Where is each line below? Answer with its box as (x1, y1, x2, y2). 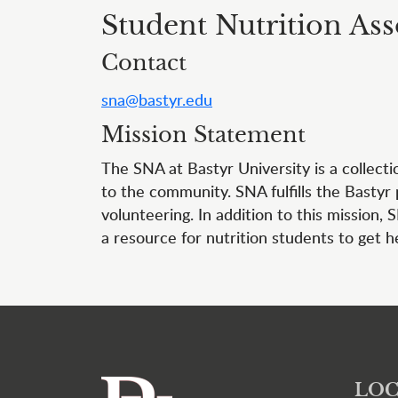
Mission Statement (101, 122, 306, 148)
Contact (101, 50, 187, 76)
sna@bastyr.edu (101, 88, 212, 110)
